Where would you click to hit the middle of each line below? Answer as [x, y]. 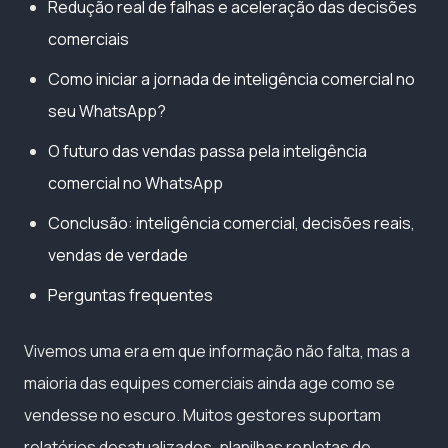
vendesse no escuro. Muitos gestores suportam [202, 414]
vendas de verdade [118, 254]
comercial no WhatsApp [135, 182]
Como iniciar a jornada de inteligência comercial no [231, 78]
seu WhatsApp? [107, 110]
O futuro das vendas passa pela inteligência [207, 150]
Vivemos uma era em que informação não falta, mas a [217, 350]
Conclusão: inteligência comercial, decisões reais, [231, 222]
